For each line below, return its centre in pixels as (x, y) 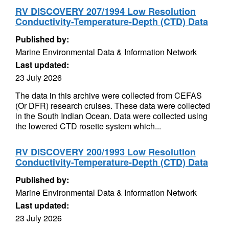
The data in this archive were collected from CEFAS (109, 95)
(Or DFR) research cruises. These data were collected (113, 106)
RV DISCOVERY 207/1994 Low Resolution (106, 11)
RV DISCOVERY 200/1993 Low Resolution (106, 152)
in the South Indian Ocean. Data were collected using (111, 116)
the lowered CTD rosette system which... (88, 126)
